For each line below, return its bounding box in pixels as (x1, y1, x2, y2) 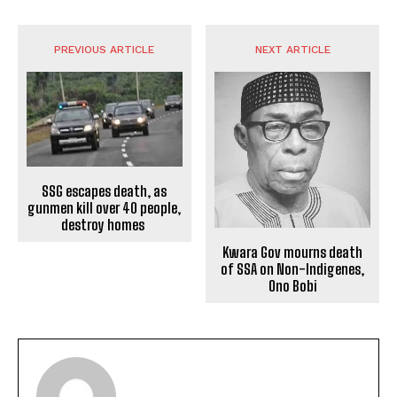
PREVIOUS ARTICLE (54, 43, 155, 57)
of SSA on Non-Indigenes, (221, 261, 365, 278)
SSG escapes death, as (42, 183, 167, 200)
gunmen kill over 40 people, (27, 199, 182, 217)
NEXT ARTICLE (254, 43, 331, 57)
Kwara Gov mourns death (222, 244, 363, 261)
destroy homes (61, 216, 148, 234)
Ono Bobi (268, 277, 317, 295)
